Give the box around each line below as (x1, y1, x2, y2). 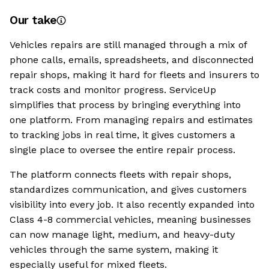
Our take (10, 13, 56, 28)
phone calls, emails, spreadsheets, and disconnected (10, 54, 254, 66)
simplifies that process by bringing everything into (10, 99, 241, 111)
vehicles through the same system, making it (10, 244, 218, 256)
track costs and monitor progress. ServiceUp (10, 84, 216, 96)
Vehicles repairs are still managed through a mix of (10, 39, 247, 51)
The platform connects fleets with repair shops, (10, 169, 231, 181)
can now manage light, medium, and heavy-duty (10, 229, 235, 241)
